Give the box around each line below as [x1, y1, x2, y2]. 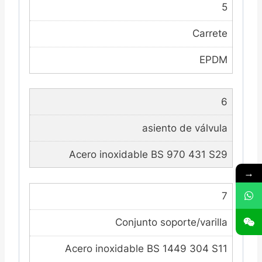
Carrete [192, 27, 227, 40]
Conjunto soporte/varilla [115, 216, 227, 229]
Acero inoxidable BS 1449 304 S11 [64, 243, 227, 255]
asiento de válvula [142, 122, 227, 134]
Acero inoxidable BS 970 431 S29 [68, 148, 227, 160]
